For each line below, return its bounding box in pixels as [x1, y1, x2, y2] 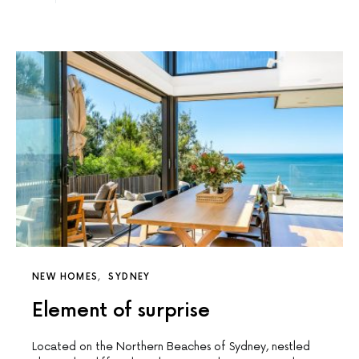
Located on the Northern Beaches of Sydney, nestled [32, 339, 310, 353]
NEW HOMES [32, 271, 99, 282]
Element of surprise [32, 298, 210, 322]
